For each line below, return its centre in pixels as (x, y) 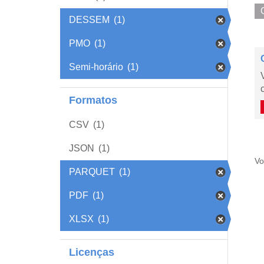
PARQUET (92, 172)
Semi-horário (96, 67)
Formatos (93, 100)
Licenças (92, 252)
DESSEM (89, 20)
